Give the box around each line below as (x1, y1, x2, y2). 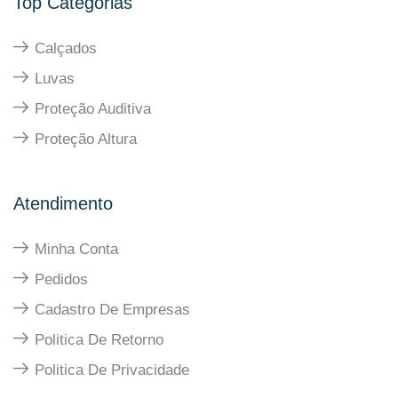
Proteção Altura (35, 130, 137, 147)
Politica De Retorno (35, 330, 163, 348)
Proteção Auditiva (35, 99, 151, 117)
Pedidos (35, 270, 88, 288)
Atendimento (13, 193, 113, 213)
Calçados (35, 39, 97, 57)
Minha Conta (35, 240, 118, 258)
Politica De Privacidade (35, 361, 189, 378)
